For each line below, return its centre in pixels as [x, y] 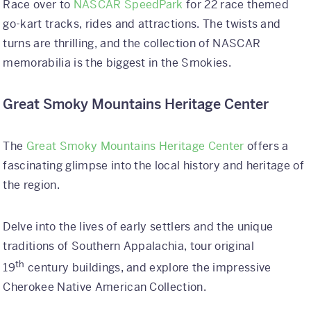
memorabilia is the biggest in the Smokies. [117, 62]
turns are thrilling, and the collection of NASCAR [132, 43]
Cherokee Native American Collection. [105, 287]
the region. [32, 185]
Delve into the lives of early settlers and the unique [138, 226]
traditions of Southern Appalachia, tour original [128, 246]
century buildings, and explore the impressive [148, 268]
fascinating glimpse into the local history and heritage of [154, 165]
